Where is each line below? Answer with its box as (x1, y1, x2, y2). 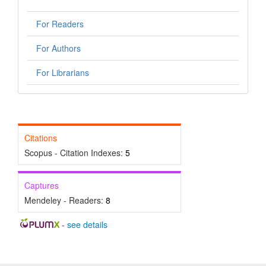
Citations (24, 132, 57, 144)
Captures (24, 179, 59, 192)
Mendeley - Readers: (24, 194, 106, 207)
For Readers (36, 18, 84, 30)
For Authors (36, 42, 81, 55)
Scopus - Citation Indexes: (24, 147, 125, 159)
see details (66, 218, 107, 231)
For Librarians (36, 66, 89, 79)
